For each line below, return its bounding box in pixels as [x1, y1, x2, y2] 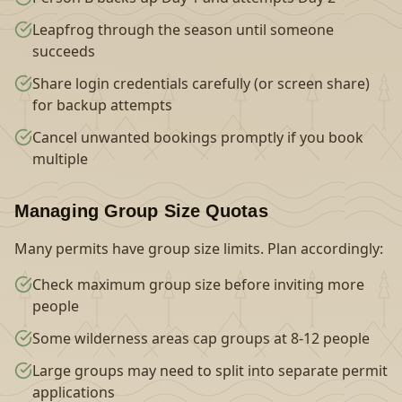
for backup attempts [32, 95, 172, 115]
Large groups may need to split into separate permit [32, 361, 388, 380]
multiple [32, 149, 88, 169]
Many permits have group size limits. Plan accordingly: [14, 239, 383, 258]
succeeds [32, 41, 95, 61]
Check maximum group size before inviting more [32, 275, 364, 294]
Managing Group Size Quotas [14, 201, 268, 221]
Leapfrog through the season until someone [32, 20, 334, 39]
